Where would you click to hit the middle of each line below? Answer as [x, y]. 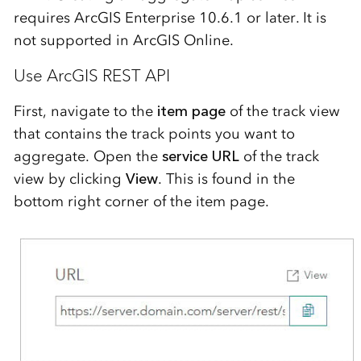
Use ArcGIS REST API [91, 76]
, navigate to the [100, 112]
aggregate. [53, 157]
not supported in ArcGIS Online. [123, 41]
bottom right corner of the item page [139, 202]
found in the [253, 179]
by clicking [87, 179]
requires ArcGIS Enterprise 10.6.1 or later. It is [170, 18]
